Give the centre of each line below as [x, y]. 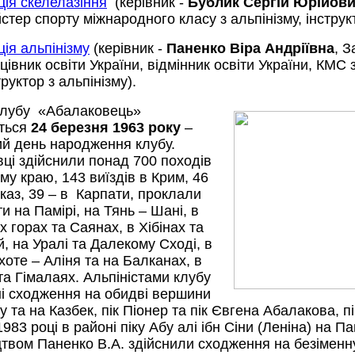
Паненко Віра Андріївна [250, 48]
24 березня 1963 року [106, 128]
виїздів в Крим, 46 [147, 177]
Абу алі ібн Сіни [201, 327]
